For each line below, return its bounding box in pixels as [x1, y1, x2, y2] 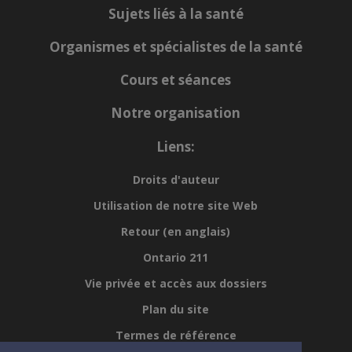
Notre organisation [111, 104, 241, 123]
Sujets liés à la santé [108, 5, 244, 24]
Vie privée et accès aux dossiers [84, 276, 267, 291]
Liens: [156, 137, 196, 156]
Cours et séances [120, 71, 232, 90]
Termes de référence [115, 328, 236, 343]
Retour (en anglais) [121, 224, 231, 240]
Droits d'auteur [132, 172, 219, 188]
